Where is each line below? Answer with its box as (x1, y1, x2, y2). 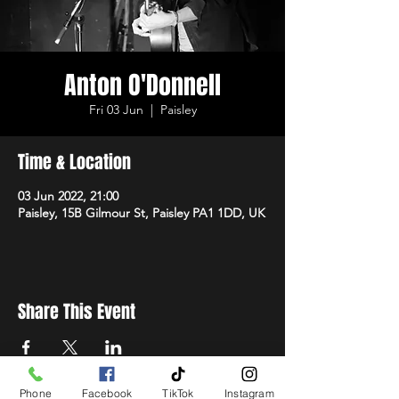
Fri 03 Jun (88, 102, 143, 118)
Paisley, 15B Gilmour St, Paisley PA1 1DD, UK (18, 205, 265, 221)
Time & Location (18, 149, 131, 175)
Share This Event (18, 298, 135, 325)
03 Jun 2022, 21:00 (18, 188, 118, 204)
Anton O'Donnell (64, 67, 221, 103)
